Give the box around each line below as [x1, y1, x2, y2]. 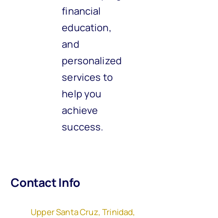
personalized [62, 54, 122, 67]
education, [62, 21, 111, 34]
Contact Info [11, 174, 80, 190]
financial [62, 4, 101, 18]
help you [62, 87, 102, 100]
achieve [62, 104, 98, 117]
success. [62, 120, 104, 133]
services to [62, 71, 113, 84]
